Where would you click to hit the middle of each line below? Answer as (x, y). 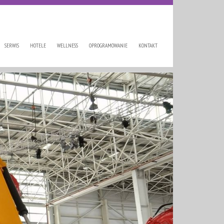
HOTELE (38, 45)
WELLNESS (67, 45)
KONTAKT (148, 45)
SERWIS (12, 45)
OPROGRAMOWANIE (108, 45)
